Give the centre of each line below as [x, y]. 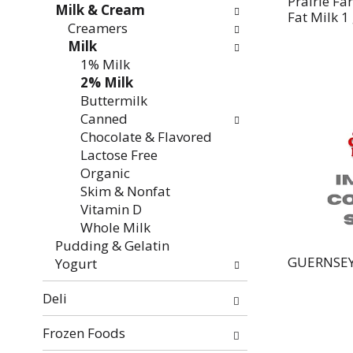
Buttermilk [113, 100]
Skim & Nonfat [125, 191]
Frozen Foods [84, 333]
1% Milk [105, 64]
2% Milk [106, 82]
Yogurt [76, 264]
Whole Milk [115, 227]
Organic [105, 173]
